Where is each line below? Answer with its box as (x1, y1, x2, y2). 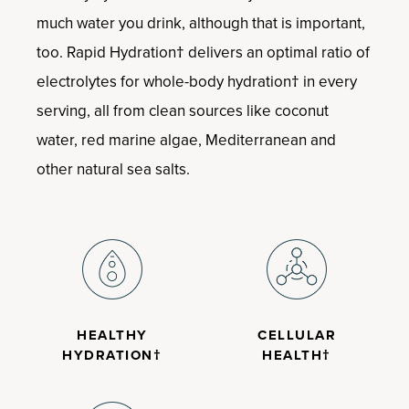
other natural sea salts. (37, 158, 190, 181)
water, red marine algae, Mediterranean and (37, 129, 336, 152)
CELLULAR (257, 325, 337, 345)
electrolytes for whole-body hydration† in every (37, 70, 357, 93)
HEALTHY (77, 325, 148, 345)
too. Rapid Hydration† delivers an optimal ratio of (37, 41, 370, 64)
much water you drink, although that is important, (37, 12, 365, 35)
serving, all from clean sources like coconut (37, 100, 329, 122)
